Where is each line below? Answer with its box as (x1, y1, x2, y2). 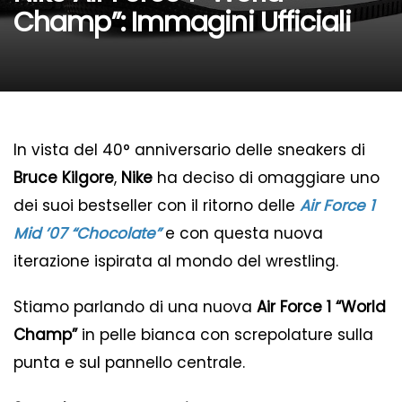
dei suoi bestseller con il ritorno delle (13, 195, 295, 216)
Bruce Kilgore (13, 167, 114, 188)
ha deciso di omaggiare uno (153, 167, 380, 188)
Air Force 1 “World (257, 296, 386, 318)
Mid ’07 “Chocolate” (13, 223, 161, 244)
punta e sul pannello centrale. (13, 352, 245, 373)
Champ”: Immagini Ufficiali (13, 4, 351, 41)
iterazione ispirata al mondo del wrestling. (13, 250, 338, 272)
